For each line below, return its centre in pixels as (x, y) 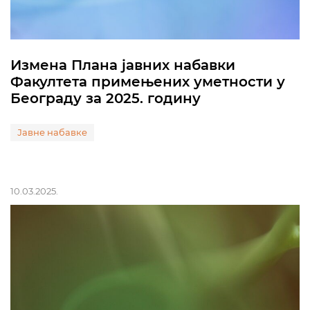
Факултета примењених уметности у (148, 82)
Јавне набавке (52, 132)
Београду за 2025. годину (106, 98)
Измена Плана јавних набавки (123, 65)
